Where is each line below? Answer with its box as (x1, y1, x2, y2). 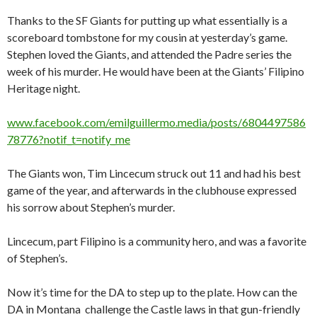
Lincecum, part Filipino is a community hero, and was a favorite (7, 234, 306, 248)
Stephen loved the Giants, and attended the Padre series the (7, 47, 292, 62)
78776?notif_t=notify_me (7, 132, 130, 146)
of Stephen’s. (7, 251, 67, 265)
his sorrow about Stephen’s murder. (7, 200, 175, 214)
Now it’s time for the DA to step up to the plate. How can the (7, 285, 297, 299)
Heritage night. (7, 81, 80, 96)
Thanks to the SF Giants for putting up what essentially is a (7, 13, 287, 28)
